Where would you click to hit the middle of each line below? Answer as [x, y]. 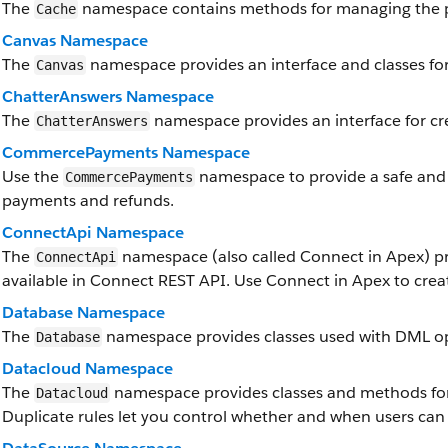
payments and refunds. [88, 200]
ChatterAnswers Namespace [108, 96]
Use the [32, 176]
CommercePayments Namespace [126, 152]
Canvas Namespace [75, 40]
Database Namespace [83, 312]
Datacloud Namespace [87, 368]
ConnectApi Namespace [93, 232]
